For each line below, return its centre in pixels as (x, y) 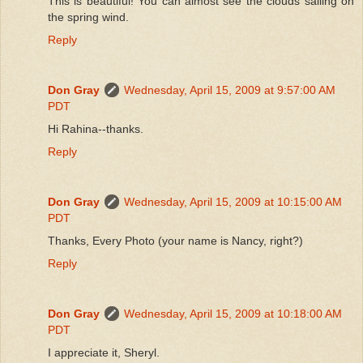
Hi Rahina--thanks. (96, 128)
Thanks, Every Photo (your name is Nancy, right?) (175, 240)
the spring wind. (88, 17)
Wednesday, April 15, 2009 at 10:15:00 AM (233, 201)
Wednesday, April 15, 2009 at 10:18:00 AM (233, 313)
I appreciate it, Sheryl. (104, 352)
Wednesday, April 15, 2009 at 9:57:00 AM (230, 90)
